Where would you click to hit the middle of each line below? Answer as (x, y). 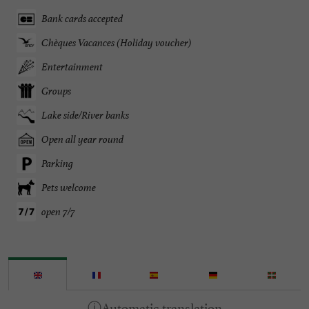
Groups (56, 91)
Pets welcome (69, 188)
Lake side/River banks (85, 115)
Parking (57, 163)
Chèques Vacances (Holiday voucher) (117, 43)
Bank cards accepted (82, 19)
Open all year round (82, 139)
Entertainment (72, 67)
